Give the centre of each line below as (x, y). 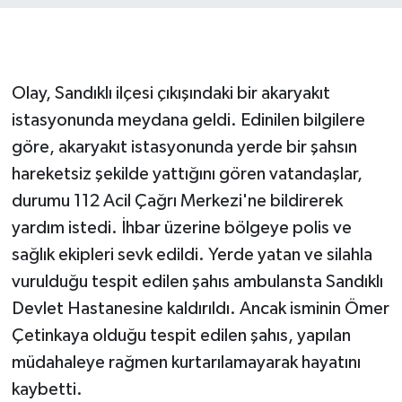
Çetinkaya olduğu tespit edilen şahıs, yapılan (181, 336)
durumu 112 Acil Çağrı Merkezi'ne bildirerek (177, 201)
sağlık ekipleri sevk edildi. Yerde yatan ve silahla (192, 255)
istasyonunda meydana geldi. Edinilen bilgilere (188, 121)
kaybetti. (47, 390)
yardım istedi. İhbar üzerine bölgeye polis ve (181, 228)
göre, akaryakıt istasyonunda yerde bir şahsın (184, 148)
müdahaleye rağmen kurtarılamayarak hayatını (186, 363)
